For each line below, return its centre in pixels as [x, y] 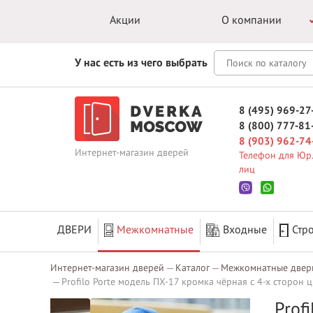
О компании [251, 20]
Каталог [192, 268]
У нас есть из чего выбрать [141, 63]
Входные [245, 230]
